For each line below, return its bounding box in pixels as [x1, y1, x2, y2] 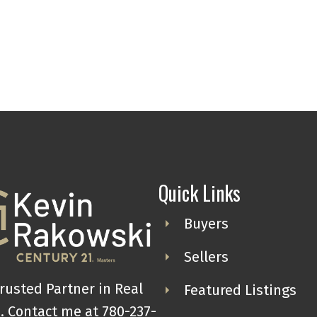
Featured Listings [183, 281, 296, 299]
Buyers [183, 214, 229, 232]
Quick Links [158, 178, 241, 207]
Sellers [183, 248, 229, 265]
